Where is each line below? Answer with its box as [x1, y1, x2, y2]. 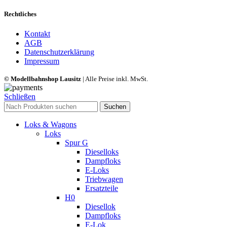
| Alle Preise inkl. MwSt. [81, 74, 148, 83]
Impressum [24, 56, 59, 65]
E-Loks [85, 165, 109, 174]
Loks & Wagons [24, 120, 77, 129]
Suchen [104, 102, 126, 110]
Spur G [65, 138, 88, 147]
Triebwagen [85, 174, 123, 183]
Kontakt [24, 29, 50, 38]
